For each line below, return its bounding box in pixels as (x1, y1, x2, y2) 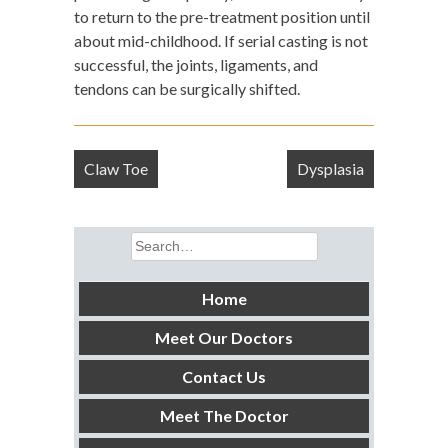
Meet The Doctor (159, 406, 289, 425)
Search (129, 233, 174, 250)
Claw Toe (84, 159, 148, 178)
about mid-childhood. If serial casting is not (74, 31, 368, 50)
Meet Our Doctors (155, 328, 293, 347)
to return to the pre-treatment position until (74, 7, 370, 26)
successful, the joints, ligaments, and (74, 55, 318, 74)
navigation (73, 175, 145, 194)
